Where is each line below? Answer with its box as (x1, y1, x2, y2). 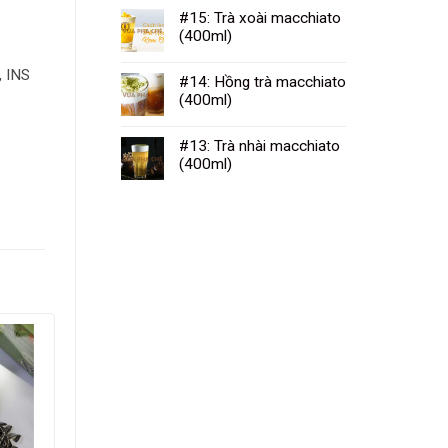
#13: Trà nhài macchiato (179, 136, 340, 155)
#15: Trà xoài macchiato (179, 8, 341, 27)
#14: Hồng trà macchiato (179, 72, 346, 91)
